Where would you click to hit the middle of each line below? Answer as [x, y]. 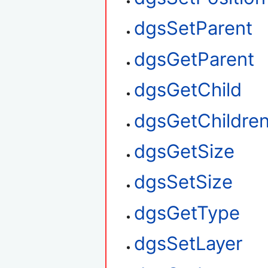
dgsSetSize [184, 182]
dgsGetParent [194, 59]
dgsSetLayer [189, 244]
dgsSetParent [194, 28]
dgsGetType [187, 213]
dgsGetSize [185, 152]
